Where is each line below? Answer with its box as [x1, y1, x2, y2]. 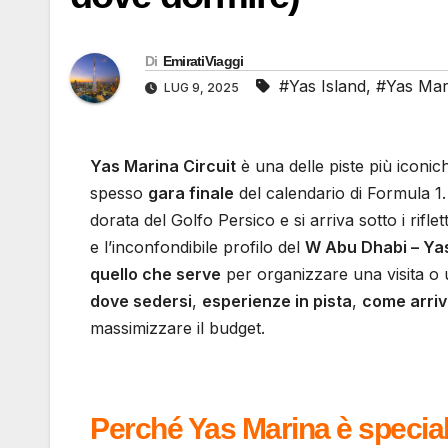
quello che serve [90, 264, 221, 285]
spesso [90, 183, 148, 204]
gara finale [148, 183, 234, 204]
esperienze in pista [202, 291, 352, 312]
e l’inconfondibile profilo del [90, 237, 305, 258]
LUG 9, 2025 [161, 80, 242, 96]
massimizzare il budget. [90, 318, 265, 339]
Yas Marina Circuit [90, 156, 236, 177]
